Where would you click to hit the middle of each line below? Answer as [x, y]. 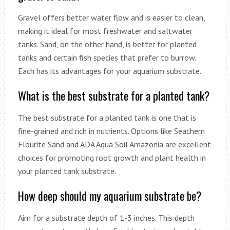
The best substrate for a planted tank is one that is [107, 117]
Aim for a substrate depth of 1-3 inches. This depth [106, 217]
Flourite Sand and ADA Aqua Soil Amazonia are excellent [114, 144]
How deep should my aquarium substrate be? [109, 195]
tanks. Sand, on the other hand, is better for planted [107, 44]
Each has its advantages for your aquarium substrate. [109, 71]
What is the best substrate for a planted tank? [113, 95]
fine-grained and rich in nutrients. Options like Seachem [111, 131]
